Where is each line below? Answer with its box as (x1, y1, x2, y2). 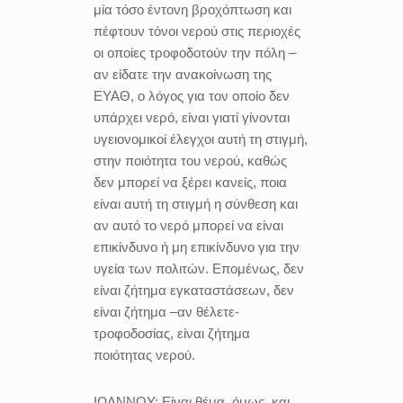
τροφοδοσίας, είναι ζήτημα (94, 326, 250, 341)
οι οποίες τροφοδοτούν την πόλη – (94, 45, 296, 60)
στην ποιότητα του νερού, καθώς (94, 153, 287, 168)
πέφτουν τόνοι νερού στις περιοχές (94, 23, 300, 39)
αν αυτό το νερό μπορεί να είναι (94, 218, 283, 233)
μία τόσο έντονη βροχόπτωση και (94, 2, 291, 17)
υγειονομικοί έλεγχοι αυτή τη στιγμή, (94, 131, 308, 147)
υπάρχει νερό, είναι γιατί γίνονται (94, 110, 290, 125)
